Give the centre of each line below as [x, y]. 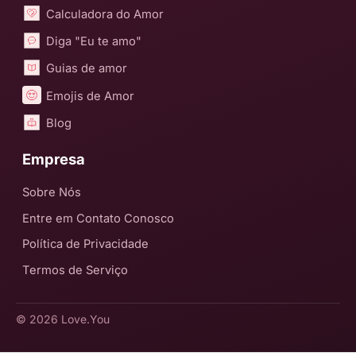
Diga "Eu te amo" [94, 41]
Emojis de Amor [91, 96]
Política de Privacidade [85, 244]
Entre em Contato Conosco [98, 218]
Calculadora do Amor [105, 14]
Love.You [85, 319]
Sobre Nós [52, 193]
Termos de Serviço [75, 270]
